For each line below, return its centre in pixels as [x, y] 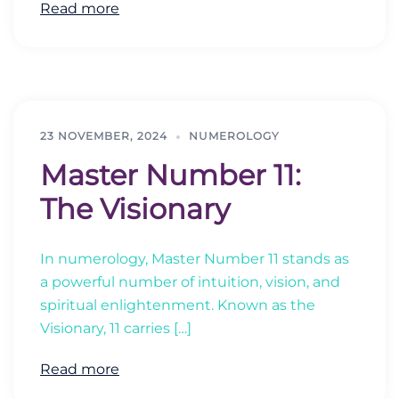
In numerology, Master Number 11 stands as [195, 259]
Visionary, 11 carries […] [116, 328]
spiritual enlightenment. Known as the [178, 305]
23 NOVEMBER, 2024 [104, 136]
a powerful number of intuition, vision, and [190, 282]
